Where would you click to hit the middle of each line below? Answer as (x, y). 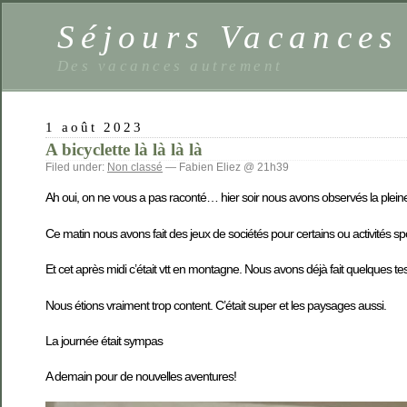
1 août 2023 (95, 127)
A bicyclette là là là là (124, 149)
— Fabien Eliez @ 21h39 (226, 167)
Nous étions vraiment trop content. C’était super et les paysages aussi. (216, 305)
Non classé (135, 167)
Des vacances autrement (170, 65)
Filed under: (76, 167)
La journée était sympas (104, 340)
